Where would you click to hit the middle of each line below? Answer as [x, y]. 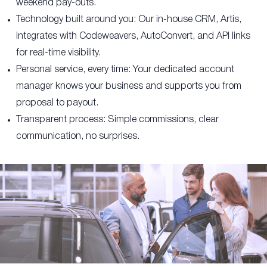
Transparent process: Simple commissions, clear [117, 120]
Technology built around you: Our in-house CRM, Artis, [129, 20]
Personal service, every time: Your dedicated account [125, 70]
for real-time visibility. [58, 53]
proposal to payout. [57, 103]
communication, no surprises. [78, 136]
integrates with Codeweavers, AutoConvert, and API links [133, 36]
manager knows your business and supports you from [129, 86]
